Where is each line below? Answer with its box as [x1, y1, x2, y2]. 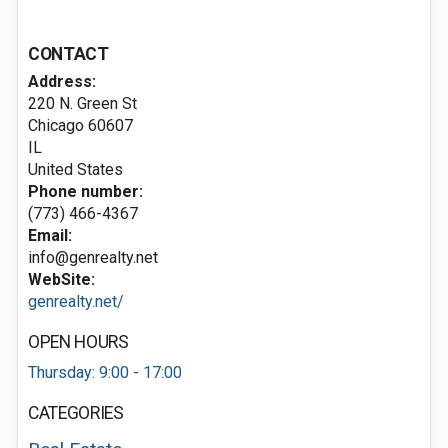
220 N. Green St [28, 94, 137, 113]
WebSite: [28, 270, 95, 289]
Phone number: [28, 182, 143, 201]
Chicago [28, 116, 84, 135]
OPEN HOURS [28, 332, 129, 352]
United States [28, 160, 123, 179]
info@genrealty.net [28, 248, 158, 267]
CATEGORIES [28, 403, 124, 423]
